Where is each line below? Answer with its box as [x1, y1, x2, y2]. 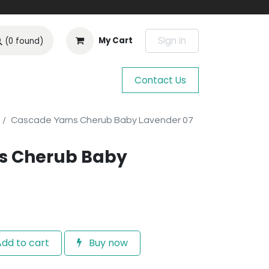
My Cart [98, 35, 133, 47]
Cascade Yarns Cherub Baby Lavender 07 [11, 115, 193, 125]
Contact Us [134, 73, 186, 86]
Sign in [158, 34, 186, 47]
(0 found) [4, 35, 43, 47]
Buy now [86, 236, 128, 250]
